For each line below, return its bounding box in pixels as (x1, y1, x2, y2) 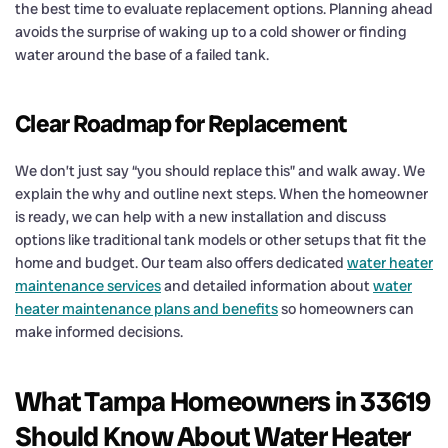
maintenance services (15, 275, 161, 296)
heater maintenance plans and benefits (15, 298, 278, 319)
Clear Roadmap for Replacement (15, 107, 347, 139)
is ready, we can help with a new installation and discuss (15, 206, 386, 227)
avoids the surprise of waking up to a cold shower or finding (15, 21, 407, 42)
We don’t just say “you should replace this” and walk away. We (15, 160, 425, 181)
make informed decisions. (15, 321, 183, 342)
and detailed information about (161, 275, 373, 296)
